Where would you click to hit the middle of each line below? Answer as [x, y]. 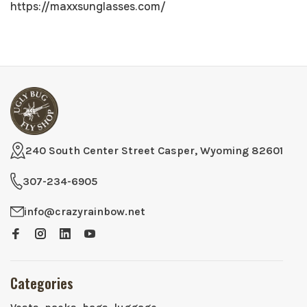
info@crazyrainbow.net [85, 211]
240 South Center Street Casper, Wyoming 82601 [154, 150]
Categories [42, 283]
